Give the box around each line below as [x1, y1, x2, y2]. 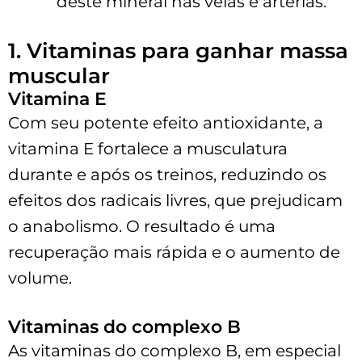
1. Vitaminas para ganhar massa [8, 37, 348, 64]
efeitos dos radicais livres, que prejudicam [8, 190, 343, 210]
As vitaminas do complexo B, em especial [8, 340, 341, 360]
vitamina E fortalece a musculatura [8, 138, 288, 158]
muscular [8, 62, 110, 89]
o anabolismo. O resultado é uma [8, 216, 276, 236]
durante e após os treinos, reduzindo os [8, 164, 326, 184]
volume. [8, 267, 72, 288]
